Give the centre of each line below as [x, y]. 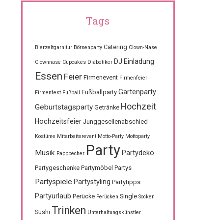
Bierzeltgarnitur [53, 47]
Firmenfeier [133, 78]
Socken [146, 197]
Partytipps [126, 182]
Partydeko [138, 153]
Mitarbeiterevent [76, 136]
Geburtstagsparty [64, 107]
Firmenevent [100, 77]
